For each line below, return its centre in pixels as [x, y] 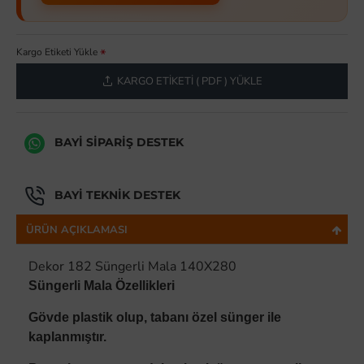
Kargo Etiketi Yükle [57, 52]
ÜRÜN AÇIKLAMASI [77, 230]
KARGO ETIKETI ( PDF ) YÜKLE [189, 81]
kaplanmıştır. [67, 337]
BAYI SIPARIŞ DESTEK [119, 142]
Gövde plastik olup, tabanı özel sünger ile [155, 318]
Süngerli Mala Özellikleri [102, 286]
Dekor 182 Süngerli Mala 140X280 [132, 267]
